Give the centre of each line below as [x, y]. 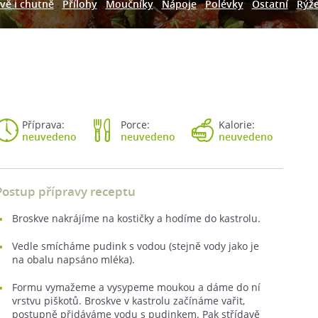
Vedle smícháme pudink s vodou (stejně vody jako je [136, 246]
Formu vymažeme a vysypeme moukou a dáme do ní [136, 287]
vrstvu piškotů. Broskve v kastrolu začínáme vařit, [128, 301]
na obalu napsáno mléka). [73, 259]
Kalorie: [237, 125]
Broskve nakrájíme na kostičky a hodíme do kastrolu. [136, 218]
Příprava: [43, 125]
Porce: [135, 125]
